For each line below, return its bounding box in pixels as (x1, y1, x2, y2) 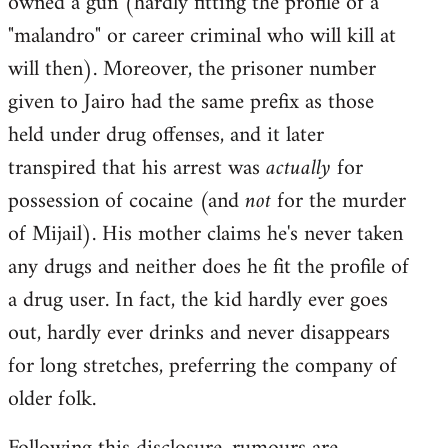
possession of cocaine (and (8, 181, 245, 221)
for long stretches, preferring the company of (8, 346, 397, 386)
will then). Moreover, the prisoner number (8, 49, 376, 89)
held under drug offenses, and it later (8, 115, 324, 155)
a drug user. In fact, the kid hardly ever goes (8, 280, 388, 320)
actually (266, 148, 331, 188)
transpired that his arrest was (8, 148, 266, 188)
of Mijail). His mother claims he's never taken (8, 214, 403, 254)
